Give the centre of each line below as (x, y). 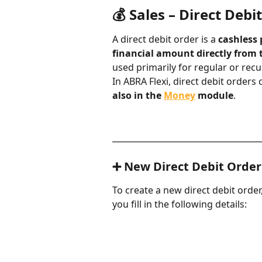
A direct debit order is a (165, 39)
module (214, 95)
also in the (138, 95)
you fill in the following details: (180, 204)
